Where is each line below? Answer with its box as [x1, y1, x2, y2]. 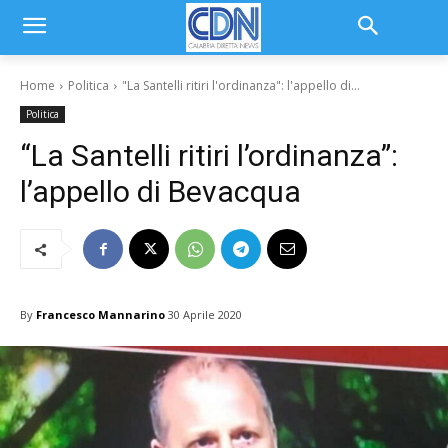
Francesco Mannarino [36, 306, 165, 322]
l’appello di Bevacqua [20, 174, 301, 209]
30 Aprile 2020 [168, 307, 242, 323]
